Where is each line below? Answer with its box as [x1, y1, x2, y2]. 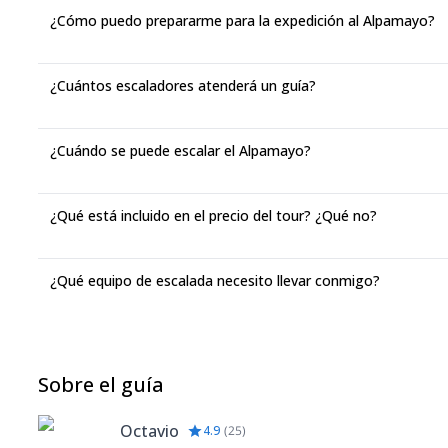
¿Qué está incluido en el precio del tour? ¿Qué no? [50, 206, 377, 225]
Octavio [120, 420, 179, 442]
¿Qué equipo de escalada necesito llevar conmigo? [50, 271, 380, 290]
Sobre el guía [38, 371, 164, 398]
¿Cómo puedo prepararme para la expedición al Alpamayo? [50, 11, 435, 30]
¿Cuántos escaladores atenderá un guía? [50, 76, 316, 95]
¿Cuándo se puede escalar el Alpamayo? [50, 141, 311, 160]
